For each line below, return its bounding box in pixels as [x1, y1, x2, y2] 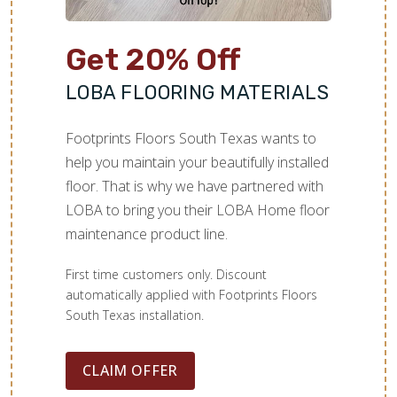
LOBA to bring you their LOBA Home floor [66, 199, 330, 220]
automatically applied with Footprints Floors [66, 285, 317, 303]
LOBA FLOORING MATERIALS [66, 80, 330, 105]
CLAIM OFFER [82, 360, 178, 380]
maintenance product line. [66, 223, 228, 244]
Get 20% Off [66, 41, 240, 78]
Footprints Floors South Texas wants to [66, 128, 316, 148]
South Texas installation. [66, 306, 204, 323]
